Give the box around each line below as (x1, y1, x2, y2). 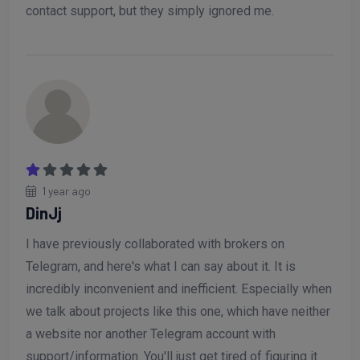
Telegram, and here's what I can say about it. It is (26, 258, 296, 274)
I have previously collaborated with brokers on (26, 235, 284, 252)
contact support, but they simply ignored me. (26, 2, 274, 18)
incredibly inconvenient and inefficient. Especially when (26, 280, 332, 297)
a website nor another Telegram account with (26, 325, 276, 342)
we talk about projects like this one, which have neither (26, 303, 330, 319)
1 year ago (42, 183, 91, 198)
